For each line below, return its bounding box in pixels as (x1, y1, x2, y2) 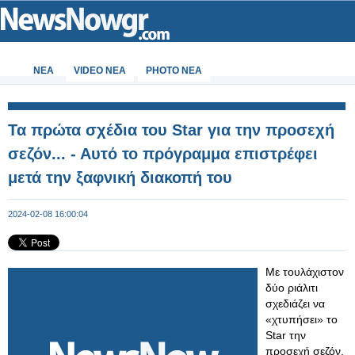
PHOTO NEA (146, 65, 202, 76)
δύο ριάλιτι (265, 281, 318, 294)
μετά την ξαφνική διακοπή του (8, 169, 232, 186)
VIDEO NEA (74, 65, 126, 76)
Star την (265, 329, 306, 342)
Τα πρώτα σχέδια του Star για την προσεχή (8, 121, 334, 139)
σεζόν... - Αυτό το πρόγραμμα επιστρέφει (8, 145, 318, 162)
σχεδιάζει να (265, 297, 325, 310)
